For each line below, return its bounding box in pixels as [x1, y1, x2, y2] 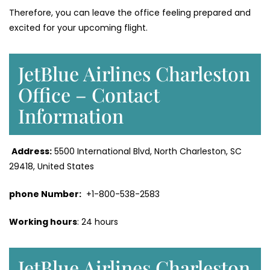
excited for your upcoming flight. [9, 22, 148, 34]
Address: [11, 145, 52, 158]
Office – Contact [18, 81, 160, 108]
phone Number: [9, 188, 81, 201]
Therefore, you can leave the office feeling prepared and [9, 7, 251, 19]
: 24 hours [77, 216, 118, 228]
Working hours [9, 216, 77, 228]
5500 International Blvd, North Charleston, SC [52, 145, 242, 158]
